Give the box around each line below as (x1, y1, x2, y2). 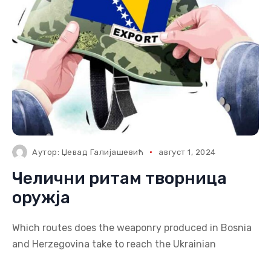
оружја (12, 188, 70, 207)
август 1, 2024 (158, 148, 216, 157)
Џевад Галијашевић (61, 148, 144, 157)
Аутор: (32, 148, 62, 157)
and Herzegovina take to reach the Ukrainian (12, 238, 216, 250)
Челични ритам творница (12, 168, 227, 188)
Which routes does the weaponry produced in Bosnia (12, 222, 252, 233)
